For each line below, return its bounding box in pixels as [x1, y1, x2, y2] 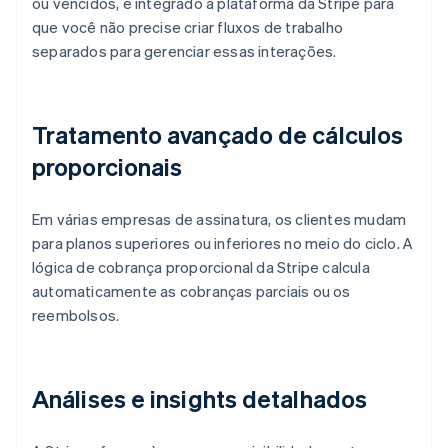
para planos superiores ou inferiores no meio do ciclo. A [32, 233, 414, 254]
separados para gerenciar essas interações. [32, 41, 337, 62]
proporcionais [32, 151, 183, 183]
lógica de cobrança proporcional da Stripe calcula [32, 257, 370, 278]
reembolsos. [32, 305, 120, 326]
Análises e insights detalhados [32, 383, 367, 415]
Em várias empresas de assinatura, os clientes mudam [32, 209, 407, 230]
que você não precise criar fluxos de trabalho [32, 17, 343, 38]
